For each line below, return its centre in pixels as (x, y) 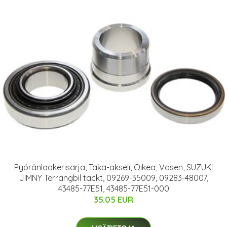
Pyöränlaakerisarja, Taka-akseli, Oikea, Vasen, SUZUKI (113, 167)
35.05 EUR (113, 199)
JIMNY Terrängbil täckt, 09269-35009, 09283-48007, (113, 178)
